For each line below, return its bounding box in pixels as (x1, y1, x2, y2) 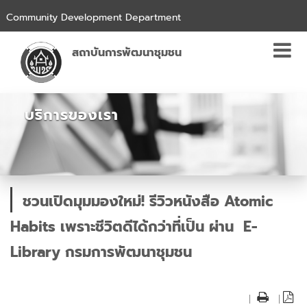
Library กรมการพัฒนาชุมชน (10, 241, 192, 263)
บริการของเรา (25, 104, 119, 127)
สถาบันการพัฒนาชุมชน (72, 45, 182, 61)
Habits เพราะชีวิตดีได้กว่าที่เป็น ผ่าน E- (10, 216, 258, 238)
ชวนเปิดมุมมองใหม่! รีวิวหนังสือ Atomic (23, 191, 273, 212)
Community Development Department (5, 10, 181, 25)
